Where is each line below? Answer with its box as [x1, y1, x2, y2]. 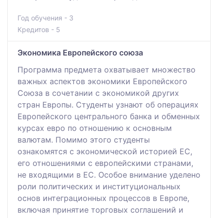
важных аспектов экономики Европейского [18, 76, 187, 86]
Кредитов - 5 [18, 25, 60, 34]
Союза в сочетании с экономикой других [18, 88, 179, 98]
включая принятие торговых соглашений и [18, 204, 183, 215]
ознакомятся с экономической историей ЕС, [18, 146, 192, 156]
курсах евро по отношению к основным [18, 123, 172, 133]
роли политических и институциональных [18, 181, 181, 191]
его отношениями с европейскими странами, [18, 158, 193, 168]
